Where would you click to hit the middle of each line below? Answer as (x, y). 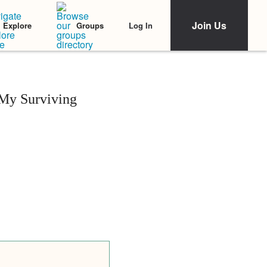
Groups (90, 25)
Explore (17, 25)
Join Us (209, 25)
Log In (141, 25)
